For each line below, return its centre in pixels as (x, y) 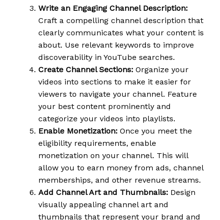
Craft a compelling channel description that (121, 21)
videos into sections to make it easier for (115, 82)
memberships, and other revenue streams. (120, 180)
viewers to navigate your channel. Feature (118, 94)
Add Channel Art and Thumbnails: (103, 192)
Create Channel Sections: (86, 70)
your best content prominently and (105, 107)
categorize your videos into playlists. (107, 119)
